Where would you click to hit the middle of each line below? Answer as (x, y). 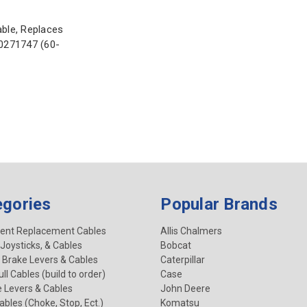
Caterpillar (183, 260)
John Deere (186, 289)
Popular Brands (219, 205)
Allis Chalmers (192, 231)
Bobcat (176, 246)
